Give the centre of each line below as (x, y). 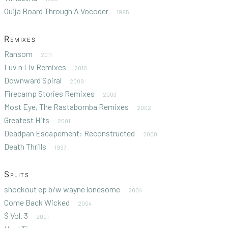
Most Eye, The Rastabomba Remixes (66, 106)
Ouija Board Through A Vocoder (56, 11)
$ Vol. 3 (16, 215)
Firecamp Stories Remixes (49, 93)
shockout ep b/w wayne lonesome (62, 189)
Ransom (18, 53)
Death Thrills (25, 146)
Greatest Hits (27, 120)
